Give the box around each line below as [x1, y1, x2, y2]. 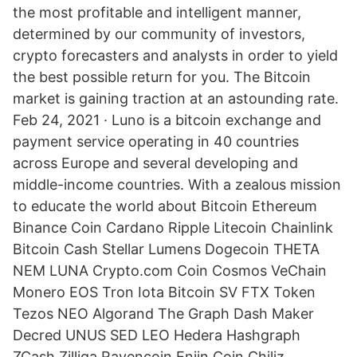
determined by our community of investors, [13, 25, 305, 42]
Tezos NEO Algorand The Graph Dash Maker [13, 305, 314, 322]
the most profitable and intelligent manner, [13, 4, 301, 21]
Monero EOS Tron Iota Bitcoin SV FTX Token [13, 284, 316, 300]
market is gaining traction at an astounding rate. [13, 90, 339, 107]
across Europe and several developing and [13, 155, 298, 171]
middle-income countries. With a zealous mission [13, 176, 341, 193]
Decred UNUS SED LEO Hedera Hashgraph [13, 327, 300, 343]
